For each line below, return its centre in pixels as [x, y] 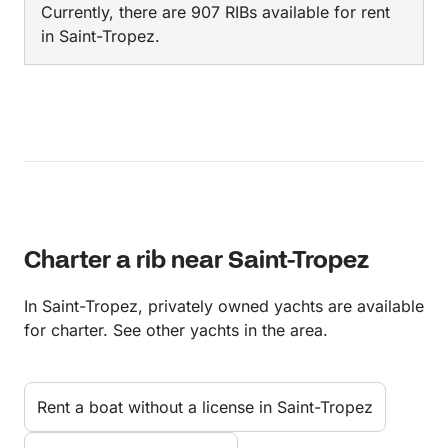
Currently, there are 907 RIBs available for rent [215, 12]
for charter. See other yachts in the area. [176, 330]
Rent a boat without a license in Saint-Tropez [205, 407]
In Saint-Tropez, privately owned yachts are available [224, 306]
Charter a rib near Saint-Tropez [196, 262]
